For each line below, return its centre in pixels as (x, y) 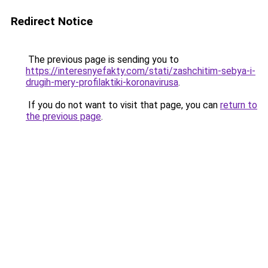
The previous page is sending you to (102, 60)
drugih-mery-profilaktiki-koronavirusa (102, 82)
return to (239, 105)
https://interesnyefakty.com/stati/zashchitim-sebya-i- (141, 71)
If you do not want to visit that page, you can (123, 105)
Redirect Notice (52, 21)
